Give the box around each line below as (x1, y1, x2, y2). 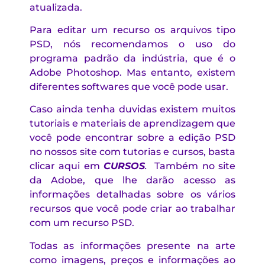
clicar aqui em (30, 160, 104, 172)
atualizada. (30, 1, 82, 13)
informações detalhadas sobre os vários (30, 189, 235, 201)
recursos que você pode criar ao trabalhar (30, 203, 235, 215)
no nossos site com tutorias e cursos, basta (30, 146, 235, 158)
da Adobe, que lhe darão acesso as (30, 174, 235, 186)
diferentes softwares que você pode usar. (30, 80, 228, 92)
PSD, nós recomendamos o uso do (30, 38, 235, 50)
